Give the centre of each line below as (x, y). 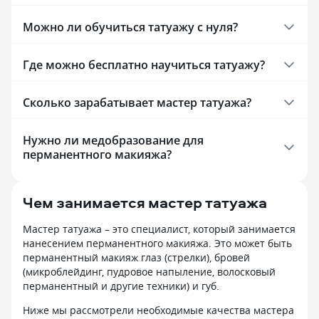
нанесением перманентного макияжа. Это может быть (157, 243)
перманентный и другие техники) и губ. (121, 286)
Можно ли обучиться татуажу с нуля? (130, 27)
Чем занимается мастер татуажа (145, 202)
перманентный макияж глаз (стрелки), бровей (136, 257)
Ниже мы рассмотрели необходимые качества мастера (158, 310)
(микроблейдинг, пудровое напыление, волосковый (149, 271)
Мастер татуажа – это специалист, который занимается (159, 229)
